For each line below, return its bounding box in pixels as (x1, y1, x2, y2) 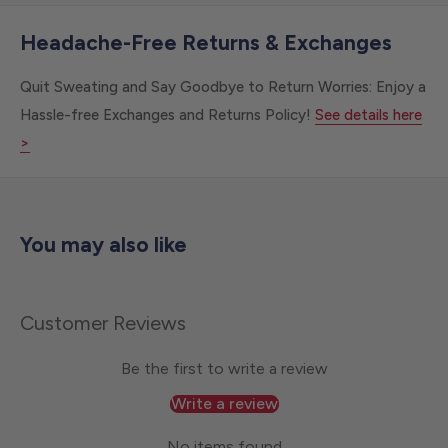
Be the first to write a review (120, 358, 328, 378)
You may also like (20, 231, 187, 257)
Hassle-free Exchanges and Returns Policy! (20, 105, 315, 124)
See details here (315, 105, 422, 124)
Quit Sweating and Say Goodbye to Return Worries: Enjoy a (20, 77, 426, 96)
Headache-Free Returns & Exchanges (20, 30, 392, 56)
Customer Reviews (20, 310, 186, 335)
